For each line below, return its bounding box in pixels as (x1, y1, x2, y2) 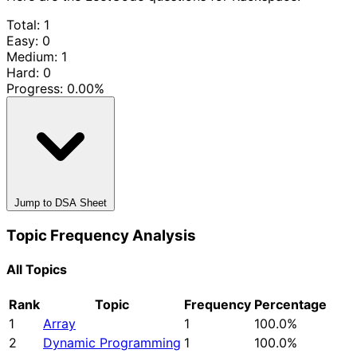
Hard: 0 (6, 64, 51, 80)
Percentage (254, 296, 327, 313)
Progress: (6, 80, 67, 96)
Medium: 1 (6, 48, 67, 65)
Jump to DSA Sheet (14, 196, 107, 209)
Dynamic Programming (43, 335, 181, 351)
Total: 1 (6, 16, 49, 33)
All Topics (6, 261, 67, 277)
